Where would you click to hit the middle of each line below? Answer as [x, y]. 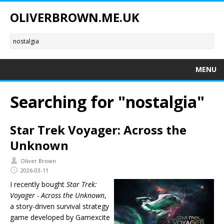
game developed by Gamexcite [60, 217]
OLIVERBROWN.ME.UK [75, 17]
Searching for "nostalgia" [107, 102]
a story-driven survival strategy [59, 206]
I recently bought [38, 184]
